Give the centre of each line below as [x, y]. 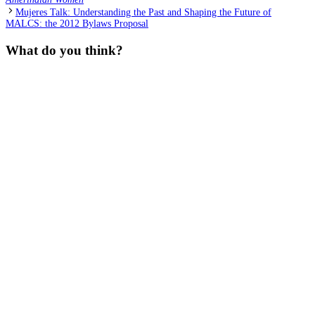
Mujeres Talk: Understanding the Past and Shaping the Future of [143, 13]
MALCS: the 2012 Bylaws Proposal [77, 24]
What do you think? [64, 50]
